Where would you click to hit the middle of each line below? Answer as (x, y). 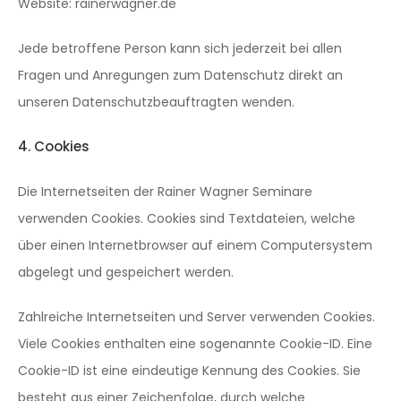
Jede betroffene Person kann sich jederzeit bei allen (180, 48)
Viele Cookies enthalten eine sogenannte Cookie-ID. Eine (195, 344)
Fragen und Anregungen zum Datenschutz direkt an (180, 75)
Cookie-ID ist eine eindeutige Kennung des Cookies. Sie (189, 371)
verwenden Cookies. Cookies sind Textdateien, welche (187, 218)
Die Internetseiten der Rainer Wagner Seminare (165, 192)
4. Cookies (54, 146)
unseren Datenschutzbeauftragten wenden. (156, 102)
